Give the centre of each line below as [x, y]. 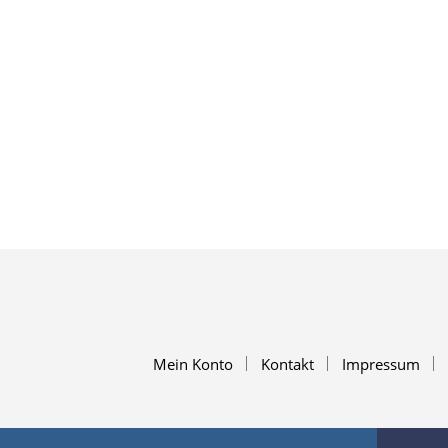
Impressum [381, 363]
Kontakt [287, 363]
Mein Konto [193, 363]
